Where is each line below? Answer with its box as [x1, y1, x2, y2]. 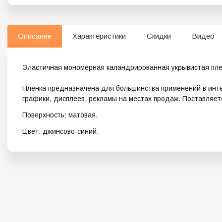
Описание [18, 32, 52, 41]
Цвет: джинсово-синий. [22, 127, 99, 136]
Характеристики [72, 32, 126, 41]
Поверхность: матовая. [22, 111, 98, 119]
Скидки [147, 32, 171, 41]
